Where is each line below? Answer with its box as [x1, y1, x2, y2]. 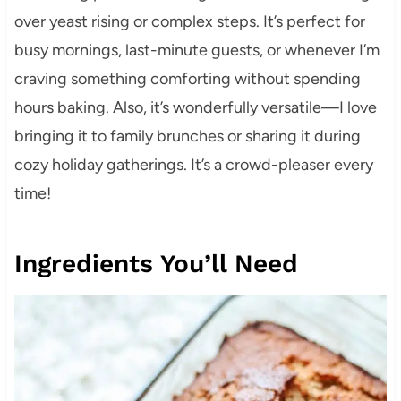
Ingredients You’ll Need [13, 249, 298, 279]
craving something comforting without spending [13, 69, 361, 90]
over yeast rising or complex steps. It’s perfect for [13, 12, 365, 32]
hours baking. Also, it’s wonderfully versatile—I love [13, 98, 377, 118]
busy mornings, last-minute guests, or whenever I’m [13, 40, 380, 61]
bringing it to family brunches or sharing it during [13, 126, 361, 147]
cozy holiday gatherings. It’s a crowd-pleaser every [13, 155, 373, 175]
